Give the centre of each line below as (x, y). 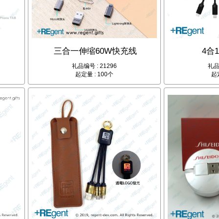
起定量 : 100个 (94, 75)
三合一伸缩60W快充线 (95, 51)
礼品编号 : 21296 (94, 66)
